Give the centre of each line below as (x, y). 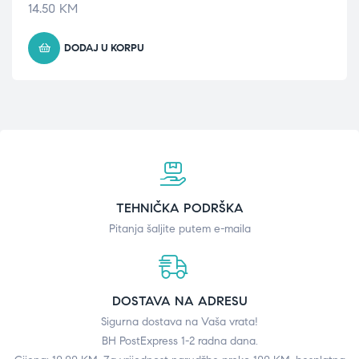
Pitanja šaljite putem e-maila (179, 229)
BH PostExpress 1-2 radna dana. (179, 341)
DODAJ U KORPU (104, 48)
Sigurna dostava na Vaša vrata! (179, 322)
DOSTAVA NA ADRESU (179, 301)
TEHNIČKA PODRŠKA (179, 208)
